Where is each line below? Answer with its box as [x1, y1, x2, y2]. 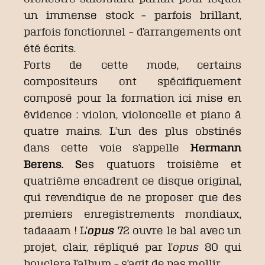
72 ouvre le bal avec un [117, 224, 241, 236]
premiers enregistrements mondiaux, [24, 208, 241, 219]
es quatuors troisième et [82, 158, 241, 170]
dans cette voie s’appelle [24, 141, 190, 153]
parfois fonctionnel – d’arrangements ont [24, 25, 241, 37]
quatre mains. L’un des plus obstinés [24, 125, 241, 137]
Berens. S [24, 158, 82, 170]
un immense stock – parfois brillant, [24, 9, 241, 21]
